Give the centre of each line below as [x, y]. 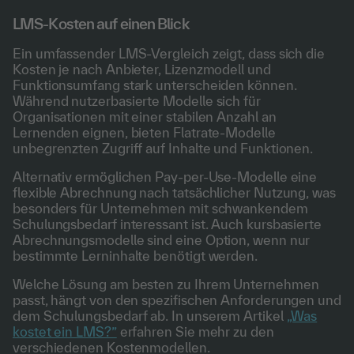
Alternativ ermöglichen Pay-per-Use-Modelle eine [165, 176]
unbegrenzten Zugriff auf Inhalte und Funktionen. [165, 148]
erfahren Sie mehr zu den [195, 331]
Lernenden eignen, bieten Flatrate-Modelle [144, 132]
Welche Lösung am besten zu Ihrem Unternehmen [166, 284]
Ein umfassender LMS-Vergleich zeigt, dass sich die [169, 53]
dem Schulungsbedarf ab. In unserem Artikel [150, 315]
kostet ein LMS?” [65, 331]
